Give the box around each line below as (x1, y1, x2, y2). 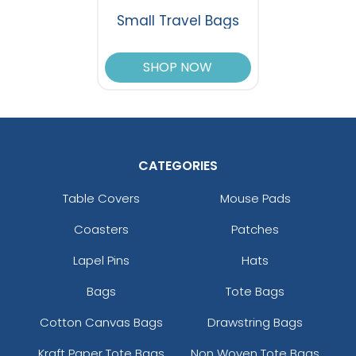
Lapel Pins (72, 252, 130, 269)
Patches (231, 221, 279, 238)
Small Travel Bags (116, 10, 239, 30)
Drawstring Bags (207, 314, 303, 331)
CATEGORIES (138, 157, 218, 176)
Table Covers (62, 190, 140, 207)
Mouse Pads (219, 190, 291, 207)
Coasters (73, 221, 129, 238)
